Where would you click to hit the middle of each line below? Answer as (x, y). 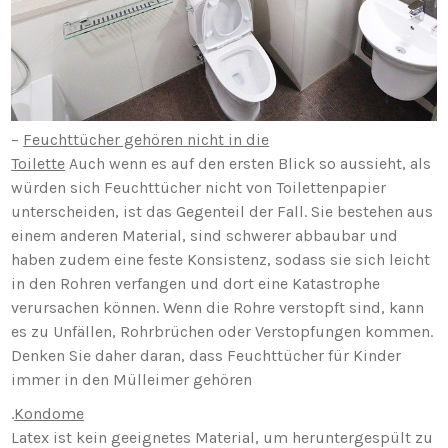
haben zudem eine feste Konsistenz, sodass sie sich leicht (221, 260)
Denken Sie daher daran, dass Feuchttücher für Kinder (206, 356)
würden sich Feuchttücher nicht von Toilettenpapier (199, 188)
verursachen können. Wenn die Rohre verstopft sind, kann (218, 308)
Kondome (49, 414)
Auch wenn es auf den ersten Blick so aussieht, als (248, 164)
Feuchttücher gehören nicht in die (146, 140)
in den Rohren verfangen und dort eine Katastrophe (196, 284)
